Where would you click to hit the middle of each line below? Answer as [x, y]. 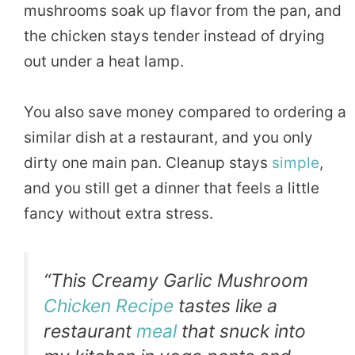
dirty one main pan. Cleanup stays [148, 163]
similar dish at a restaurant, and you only [168, 138]
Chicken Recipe [109, 306]
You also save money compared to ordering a [185, 113]
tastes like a [225, 306]
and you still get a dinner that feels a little [172, 189]
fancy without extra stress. [118, 214]
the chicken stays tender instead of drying [174, 36]
